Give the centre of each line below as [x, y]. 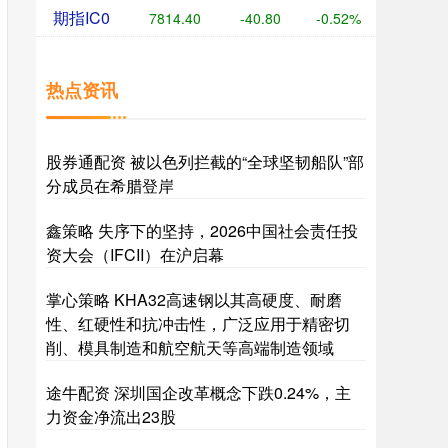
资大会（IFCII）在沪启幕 [135, 254]
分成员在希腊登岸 [110, 185]
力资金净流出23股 [111, 416]
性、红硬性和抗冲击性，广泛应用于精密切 [198, 323]
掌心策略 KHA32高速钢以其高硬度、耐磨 [194, 299]
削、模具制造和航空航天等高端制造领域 [190, 347]
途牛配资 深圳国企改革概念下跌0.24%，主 [198, 392]
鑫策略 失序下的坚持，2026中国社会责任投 [202, 230]
